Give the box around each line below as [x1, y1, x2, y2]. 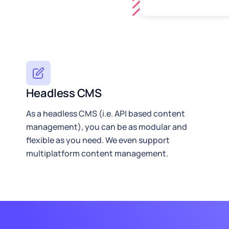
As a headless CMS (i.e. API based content [26, 107, 185, 119]
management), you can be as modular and [26, 121, 187, 132]
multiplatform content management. [26, 147, 168, 159]
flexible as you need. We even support [26, 134, 170, 146]
